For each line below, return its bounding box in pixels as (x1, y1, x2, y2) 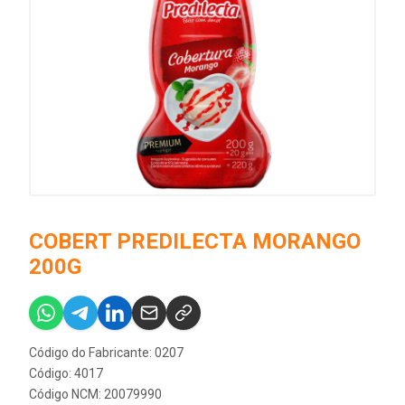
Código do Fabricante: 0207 (29, 345, 184, 360)
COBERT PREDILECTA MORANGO (29, 229, 361, 254)
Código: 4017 (29, 366, 103, 381)
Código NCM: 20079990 (29, 387, 162, 401)
